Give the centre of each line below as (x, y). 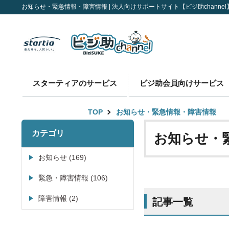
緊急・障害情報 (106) (73, 178)
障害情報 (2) (58, 198)
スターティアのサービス (75, 83)
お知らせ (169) (62, 157)
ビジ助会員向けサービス (181, 83)
